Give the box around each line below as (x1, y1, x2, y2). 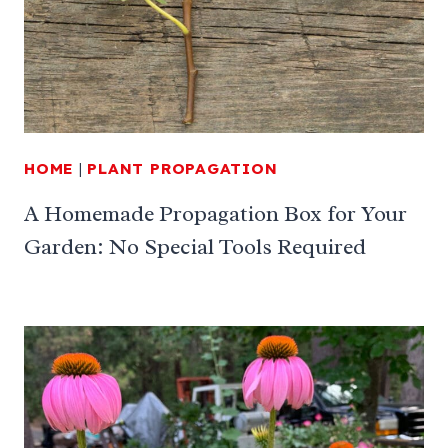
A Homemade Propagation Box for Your (24, 200, 407, 229)
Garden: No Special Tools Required (24, 233, 366, 262)
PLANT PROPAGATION (87, 158, 278, 178)
